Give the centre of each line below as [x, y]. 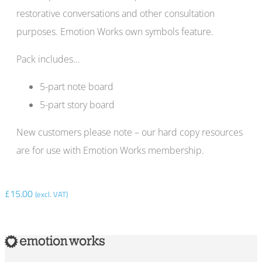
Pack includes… [48, 59]
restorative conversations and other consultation [116, 14]
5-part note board [77, 87]
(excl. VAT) [51, 194]
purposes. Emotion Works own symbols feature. [115, 32]
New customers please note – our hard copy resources [130, 132]
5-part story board [77, 105]
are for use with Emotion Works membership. [110, 151]
